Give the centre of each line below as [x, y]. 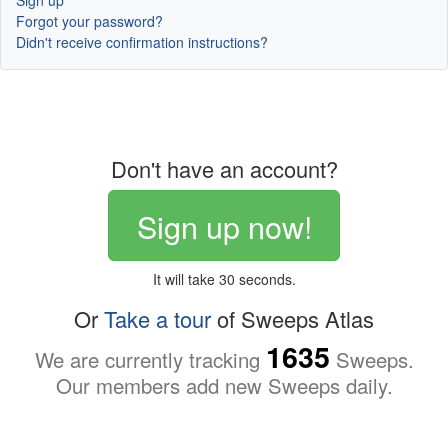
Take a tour [157, 318]
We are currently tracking [150, 359]
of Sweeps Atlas [292, 318]
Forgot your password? [89, 21]
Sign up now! [224, 225]
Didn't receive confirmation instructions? [142, 42]
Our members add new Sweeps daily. [224, 385]
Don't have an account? [224, 169]
